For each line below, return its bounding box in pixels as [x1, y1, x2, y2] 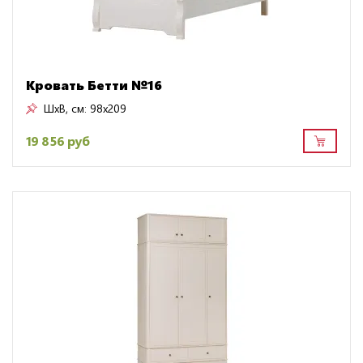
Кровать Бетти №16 [26, 75, 162, 93]
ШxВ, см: [44, 100, 87, 116]
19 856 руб [26, 132, 90, 150]
